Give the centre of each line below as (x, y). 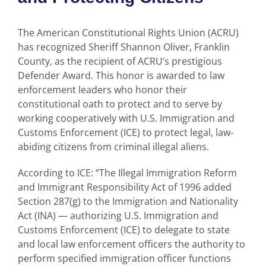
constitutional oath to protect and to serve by (120, 104)
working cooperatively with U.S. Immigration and (126, 118)
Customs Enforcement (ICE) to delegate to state (124, 229)
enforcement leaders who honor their (102, 89)
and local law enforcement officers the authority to (132, 244)
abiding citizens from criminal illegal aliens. (113, 146)
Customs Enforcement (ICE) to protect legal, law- (126, 132)
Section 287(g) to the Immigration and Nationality (128, 201)
